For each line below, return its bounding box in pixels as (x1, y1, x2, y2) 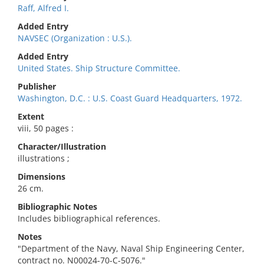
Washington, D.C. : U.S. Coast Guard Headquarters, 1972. (18, 93, 242, 104)
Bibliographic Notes (18, 201, 97, 212)
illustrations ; (18, 153, 70, 164)
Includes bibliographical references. (18, 213, 160, 224)
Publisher (18, 81, 56, 92)
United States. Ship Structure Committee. (18, 62, 180, 74)
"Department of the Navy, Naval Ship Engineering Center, (18, 243, 245, 254)
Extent (18, 111, 44, 122)
